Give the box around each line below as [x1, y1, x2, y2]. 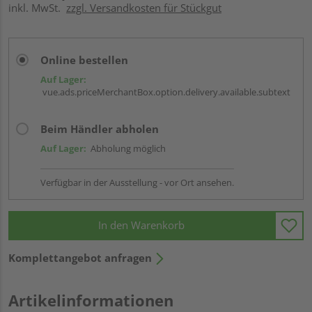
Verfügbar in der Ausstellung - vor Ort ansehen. [40, 175, 234, 189]
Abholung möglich [86, 141, 166, 155]
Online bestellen [40, 52, 128, 67]
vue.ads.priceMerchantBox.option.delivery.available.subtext [40, 85, 290, 98]
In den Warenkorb [98, 218, 185, 233]
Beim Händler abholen [40, 121, 159, 136]
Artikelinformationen [8, 289, 173, 311]
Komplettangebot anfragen [8, 250, 152, 265]
